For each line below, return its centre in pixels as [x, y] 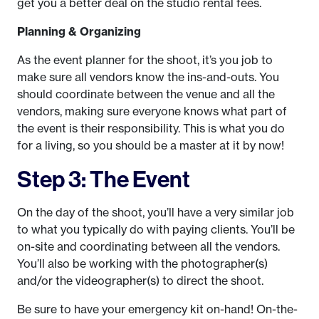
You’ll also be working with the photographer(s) [142, 264]
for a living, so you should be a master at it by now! [151, 146]
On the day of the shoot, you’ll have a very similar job [156, 213]
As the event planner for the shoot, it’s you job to [145, 60]
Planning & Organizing [79, 32]
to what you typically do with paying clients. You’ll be [156, 230]
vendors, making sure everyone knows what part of [152, 111]
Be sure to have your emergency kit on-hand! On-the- [157, 309]
